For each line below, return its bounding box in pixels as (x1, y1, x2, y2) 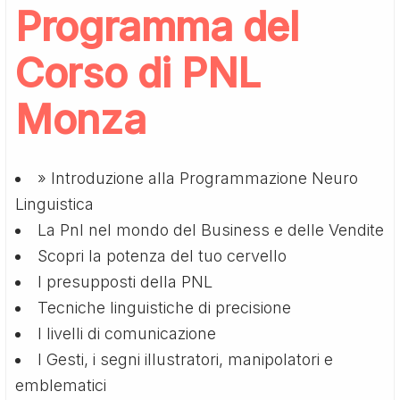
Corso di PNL (15, 47, 261, 97)
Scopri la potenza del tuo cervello (37, 246, 287, 265)
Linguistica (15, 194, 95, 213)
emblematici (15, 375, 107, 395)
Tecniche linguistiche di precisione (37, 297, 292, 317)
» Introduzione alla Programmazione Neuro (37, 168, 359, 187)
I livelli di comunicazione (37, 323, 217, 343)
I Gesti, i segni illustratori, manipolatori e (37, 349, 334, 369)
